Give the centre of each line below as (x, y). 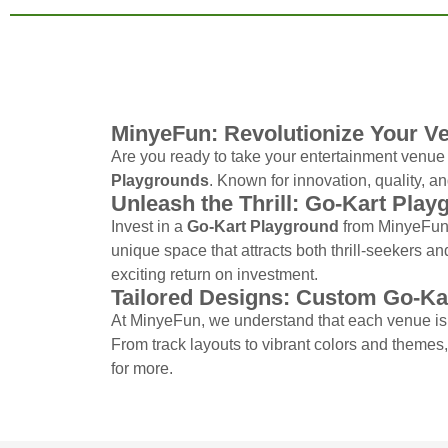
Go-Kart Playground (262, 226)
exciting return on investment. (214, 274)
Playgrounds (159, 180)
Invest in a (148, 226)
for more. (141, 368)
